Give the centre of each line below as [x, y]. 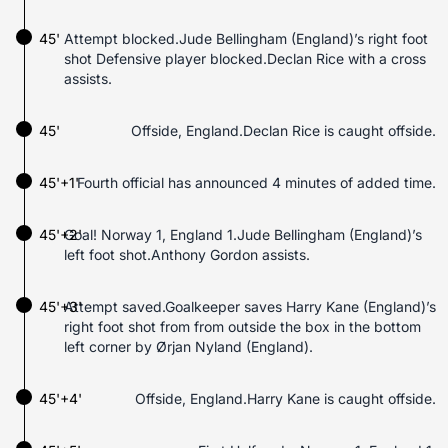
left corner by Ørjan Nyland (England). [188, 346]
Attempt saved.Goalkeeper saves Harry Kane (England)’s [250, 306]
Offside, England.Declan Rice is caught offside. [283, 130]
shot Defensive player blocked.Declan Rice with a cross [245, 58]
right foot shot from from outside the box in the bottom [242, 326]
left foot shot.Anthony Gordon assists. [187, 254]
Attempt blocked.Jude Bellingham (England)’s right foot [246, 38]
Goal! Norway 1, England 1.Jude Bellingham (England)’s [243, 234]
